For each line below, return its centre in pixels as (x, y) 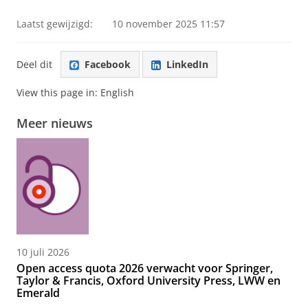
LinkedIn (187, 64)
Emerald (38, 293)
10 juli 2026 (43, 252)
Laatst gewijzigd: (55, 24)
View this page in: (58, 93)
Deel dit (34, 64)
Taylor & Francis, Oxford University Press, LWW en (148, 281)
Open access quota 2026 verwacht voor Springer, (145, 268)
